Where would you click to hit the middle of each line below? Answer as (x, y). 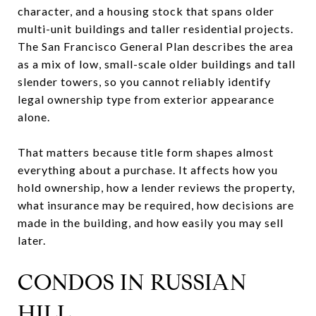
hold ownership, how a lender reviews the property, (156, 187)
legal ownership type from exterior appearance (146, 99)
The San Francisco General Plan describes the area (156, 46)
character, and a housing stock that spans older (146, 11)
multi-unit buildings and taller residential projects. (156, 28)
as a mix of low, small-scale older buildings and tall (157, 63)
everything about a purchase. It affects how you (148, 169)
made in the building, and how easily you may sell (151, 222)
